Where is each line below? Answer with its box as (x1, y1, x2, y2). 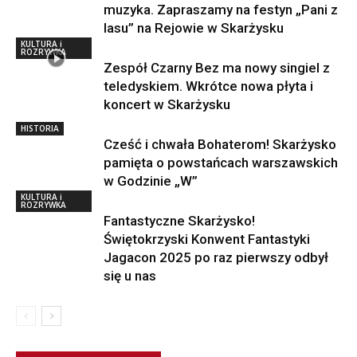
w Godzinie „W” (104, 172, 198, 189)
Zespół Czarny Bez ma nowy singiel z (104, 59, 330, 76)
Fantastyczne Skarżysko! (104, 212, 255, 229)
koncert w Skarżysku (104, 96, 230, 112)
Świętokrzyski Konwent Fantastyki (104, 230, 310, 247)
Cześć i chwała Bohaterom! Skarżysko (104, 135, 336, 152)
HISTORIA (21, 122, 59, 134)
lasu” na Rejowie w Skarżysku (104, 19, 284, 36)
